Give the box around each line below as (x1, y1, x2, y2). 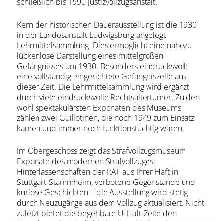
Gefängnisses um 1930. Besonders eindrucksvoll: (16, 61, 188, 72)
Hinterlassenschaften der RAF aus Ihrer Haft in (16, 166, 178, 177)
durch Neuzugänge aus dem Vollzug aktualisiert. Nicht (16, 197, 204, 208)
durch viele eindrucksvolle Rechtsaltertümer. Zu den (16, 92, 200, 103)
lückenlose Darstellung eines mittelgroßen (16, 50, 163, 61)
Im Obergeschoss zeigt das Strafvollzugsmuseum (16, 146, 186, 156)
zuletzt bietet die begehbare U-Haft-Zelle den (16, 208, 177, 219)
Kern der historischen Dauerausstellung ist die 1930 (16, 19, 197, 30)
